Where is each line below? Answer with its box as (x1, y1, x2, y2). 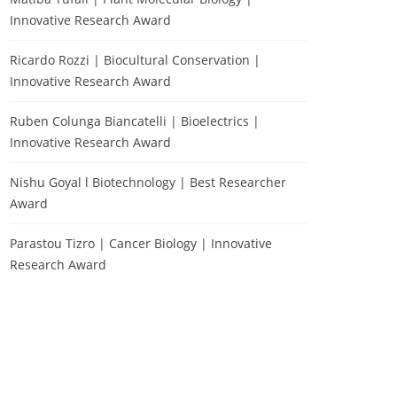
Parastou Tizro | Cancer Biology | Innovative (10, 235, 272, 252)
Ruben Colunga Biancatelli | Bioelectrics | (10, 113, 260, 129)
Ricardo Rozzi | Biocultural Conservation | (10, 51, 261, 68)
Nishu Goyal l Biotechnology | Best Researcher (10, 174, 286, 191)
